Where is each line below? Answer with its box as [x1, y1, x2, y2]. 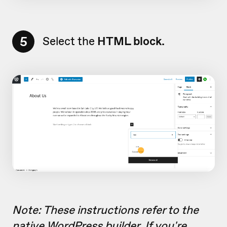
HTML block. [97, 33, 165, 49]
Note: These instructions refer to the [12, 202, 199, 217]
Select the [43, 33, 97, 49]
